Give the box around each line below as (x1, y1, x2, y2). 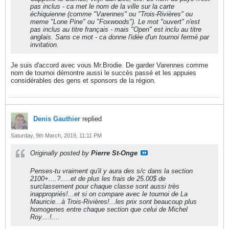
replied (80, 115, 102, 123)
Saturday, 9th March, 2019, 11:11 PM (11, 132, 102, 139)
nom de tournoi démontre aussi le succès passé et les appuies (11, 69, 196, 77)
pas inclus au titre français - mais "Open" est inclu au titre (30, 26, 201, 33)
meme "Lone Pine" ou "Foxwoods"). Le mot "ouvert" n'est (30, 18, 200, 26)
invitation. (30, 41, 59, 49)
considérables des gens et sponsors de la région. (11, 77, 156, 84)
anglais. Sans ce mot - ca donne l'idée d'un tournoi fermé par (30, 33, 209, 41)
